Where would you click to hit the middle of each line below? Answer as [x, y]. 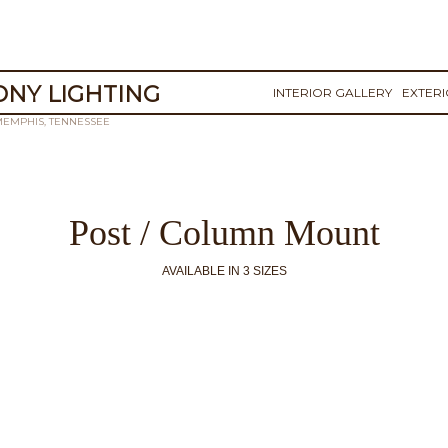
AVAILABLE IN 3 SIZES [224, 271]
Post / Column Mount [224, 233]
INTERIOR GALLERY [333, 92]
